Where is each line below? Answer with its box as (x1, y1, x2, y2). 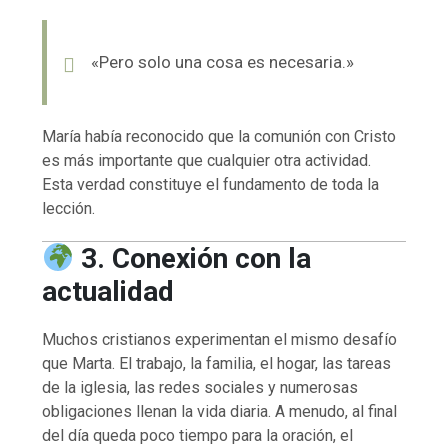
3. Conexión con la (80, 241, 311, 275)
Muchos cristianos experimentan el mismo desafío (42, 329, 398, 349)
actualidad (42, 274, 175, 308)
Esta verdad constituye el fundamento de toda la (42, 174, 380, 194)
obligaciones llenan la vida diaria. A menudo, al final (42, 401, 398, 421)
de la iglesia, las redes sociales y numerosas (42, 377, 359, 397)
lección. (42, 198, 96, 218)
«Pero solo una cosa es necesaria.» (91, 51, 355, 72)
